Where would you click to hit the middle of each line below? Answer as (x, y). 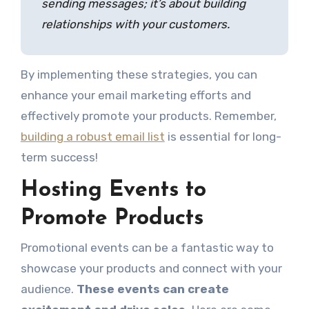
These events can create (152, 289)
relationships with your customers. (135, 24)
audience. (48, 289)
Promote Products (112, 218)
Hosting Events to (113, 190)
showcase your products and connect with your (151, 268)
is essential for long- (223, 136)
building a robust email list (92, 136)
